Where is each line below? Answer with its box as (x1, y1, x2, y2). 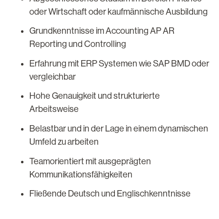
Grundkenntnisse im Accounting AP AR (29, 26, 175, 36)
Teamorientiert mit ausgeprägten (29, 156, 151, 166)
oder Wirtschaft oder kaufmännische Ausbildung (29, 6, 208, 17)
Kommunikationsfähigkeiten (29, 169, 132, 179)
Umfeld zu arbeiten (29, 137, 99, 147)
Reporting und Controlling (29, 39, 126, 49)
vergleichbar (29, 71, 76, 82)
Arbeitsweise (29, 104, 79, 114)
